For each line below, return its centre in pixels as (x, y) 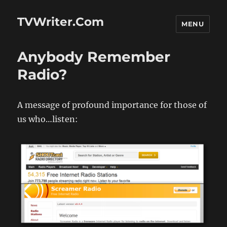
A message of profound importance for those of (112, 105)
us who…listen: (48, 119)
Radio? (42, 74)
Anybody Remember (94, 57)
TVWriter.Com (61, 22)
